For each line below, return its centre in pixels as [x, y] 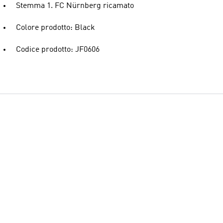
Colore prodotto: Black [56, 28]
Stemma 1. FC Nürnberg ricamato [75, 6]
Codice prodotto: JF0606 [58, 50]
